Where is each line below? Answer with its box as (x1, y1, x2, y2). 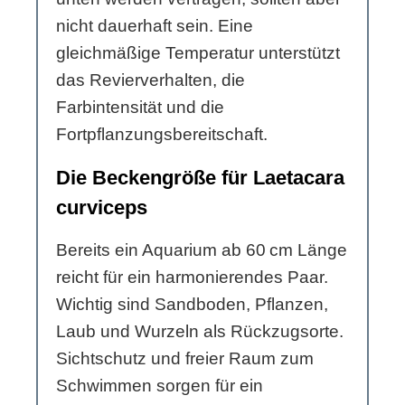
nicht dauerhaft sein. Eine (56, 16, 253, 36)
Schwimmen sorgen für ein (56, 376, 263, 396)
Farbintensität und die (56, 98, 224, 118)
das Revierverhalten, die (56, 71, 245, 90)
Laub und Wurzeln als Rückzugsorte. (56, 322, 344, 342)
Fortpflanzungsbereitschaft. (56, 125, 268, 145)
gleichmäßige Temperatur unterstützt (56, 43, 340, 63)
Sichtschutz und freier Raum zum (56, 349, 314, 369)
